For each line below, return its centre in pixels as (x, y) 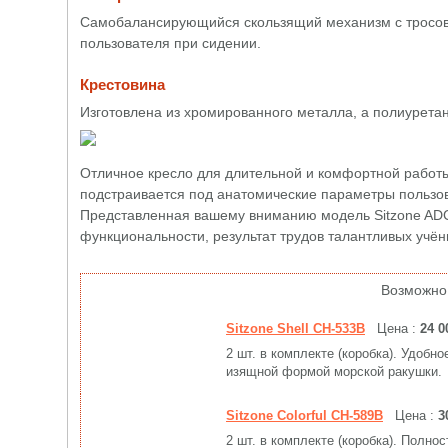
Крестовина (122, 84)
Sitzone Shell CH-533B (295, 328)
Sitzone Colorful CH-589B (304, 415)
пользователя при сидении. (170, 43)
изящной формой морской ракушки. (334, 371)
